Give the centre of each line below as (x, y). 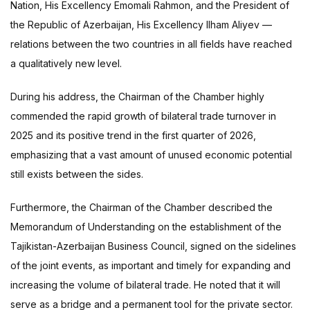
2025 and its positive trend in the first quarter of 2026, (133, 136)
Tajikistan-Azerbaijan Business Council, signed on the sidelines (153, 246)
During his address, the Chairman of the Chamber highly (137, 97)
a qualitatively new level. (66, 64)
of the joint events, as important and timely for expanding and (151, 266)
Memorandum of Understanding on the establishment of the (146, 227)
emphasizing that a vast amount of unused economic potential (151, 155)
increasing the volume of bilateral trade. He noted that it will (145, 285)
